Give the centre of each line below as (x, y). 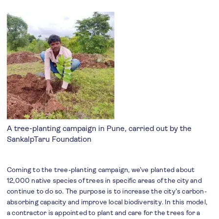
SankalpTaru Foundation (49, 139)
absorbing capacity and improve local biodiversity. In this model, (107, 202)
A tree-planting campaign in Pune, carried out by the (99, 128)
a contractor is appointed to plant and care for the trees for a (104, 213)
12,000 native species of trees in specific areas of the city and (104, 180)
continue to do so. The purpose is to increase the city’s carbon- (107, 191)
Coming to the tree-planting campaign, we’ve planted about (101, 170)
